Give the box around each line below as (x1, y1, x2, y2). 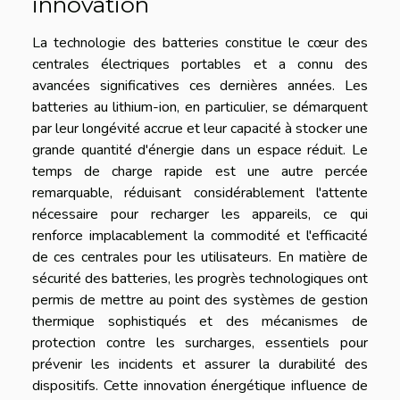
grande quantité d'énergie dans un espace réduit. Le (32, 140, 368, 160)
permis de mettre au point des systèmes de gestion (32, 290, 368, 310)
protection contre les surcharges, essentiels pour (32, 333, 368, 353)
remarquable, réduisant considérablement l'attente (32, 183, 368, 203)
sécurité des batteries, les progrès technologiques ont (32, 269, 368, 288)
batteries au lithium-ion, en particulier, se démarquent (32, 97, 368, 117)
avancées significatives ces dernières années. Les (32, 76, 368, 96)
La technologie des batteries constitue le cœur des (32, 33, 368, 53)
